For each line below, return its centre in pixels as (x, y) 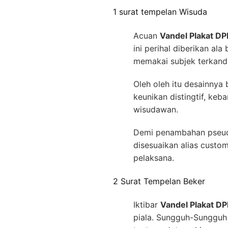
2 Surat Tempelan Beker (159, 181)
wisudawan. (156, 109)
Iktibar (147, 205)
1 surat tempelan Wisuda (160, 12)
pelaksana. (154, 158)
